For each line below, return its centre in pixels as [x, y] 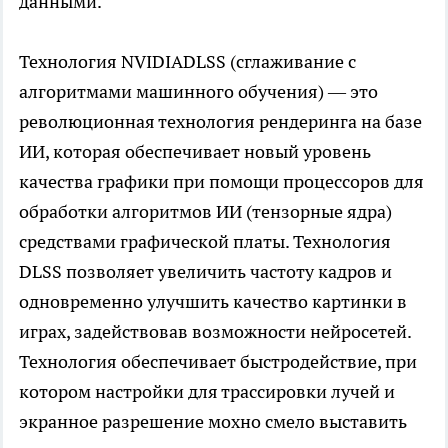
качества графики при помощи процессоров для [221, 182]
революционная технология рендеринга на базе [220, 122]
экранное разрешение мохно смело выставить [213, 422]
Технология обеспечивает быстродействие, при [218, 362]
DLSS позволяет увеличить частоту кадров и [205, 272]
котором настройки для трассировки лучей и [207, 392]
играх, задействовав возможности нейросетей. [215, 332]
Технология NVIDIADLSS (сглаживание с [187, 62]
